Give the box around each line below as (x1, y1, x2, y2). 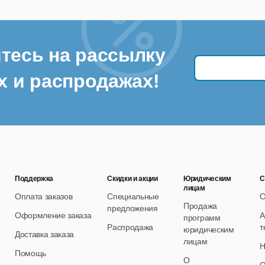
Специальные (107, 192, 159, 202)
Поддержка (14, 174, 54, 183)
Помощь (14, 248, 47, 258)
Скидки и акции (107, 174, 158, 183)
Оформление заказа (14, 211, 92, 221)
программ (183, 213, 221, 223)
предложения (107, 203, 158, 214)
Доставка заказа (14, 230, 75, 240)
